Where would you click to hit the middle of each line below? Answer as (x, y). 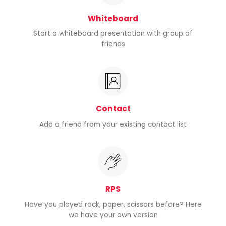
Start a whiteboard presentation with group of (113, 34)
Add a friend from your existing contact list (113, 125)
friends (113, 44)
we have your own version (113, 215)
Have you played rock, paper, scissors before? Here (113, 205)
